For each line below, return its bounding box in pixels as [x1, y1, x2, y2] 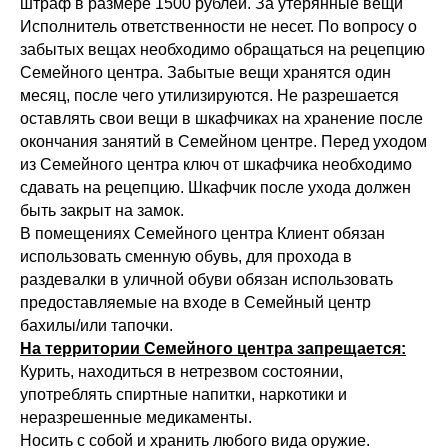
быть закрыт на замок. [20, 202, 184, 220]
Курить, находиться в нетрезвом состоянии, [20, 363, 343, 381]
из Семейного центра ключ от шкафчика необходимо [20, 156, 412, 174]
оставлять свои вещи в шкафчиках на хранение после [20, 110, 423, 128]
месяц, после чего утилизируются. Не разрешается [20, 87, 399, 105]
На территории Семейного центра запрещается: [20, 340, 406, 358]
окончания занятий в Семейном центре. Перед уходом [20, 133, 427, 151]
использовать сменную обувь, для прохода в [20, 248, 352, 266]
